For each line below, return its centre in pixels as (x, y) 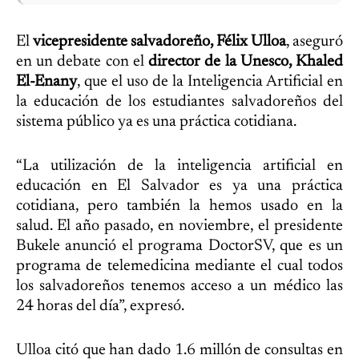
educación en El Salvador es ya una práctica (179, 186)
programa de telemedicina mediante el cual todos (179, 266)
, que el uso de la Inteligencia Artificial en (210, 81)
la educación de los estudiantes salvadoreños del (179, 101)
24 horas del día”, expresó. (100, 306)
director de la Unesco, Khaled (246, 61)
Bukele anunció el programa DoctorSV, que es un (179, 246)
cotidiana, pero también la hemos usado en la (179, 206)
